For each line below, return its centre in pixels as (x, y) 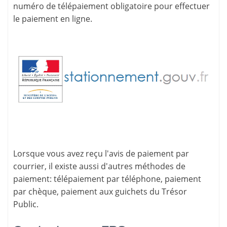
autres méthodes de (147, 166)
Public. (26, 204)
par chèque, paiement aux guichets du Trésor (100, 192)
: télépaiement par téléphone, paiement (125, 179)
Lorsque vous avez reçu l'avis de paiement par (101, 154)
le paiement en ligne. (53, 19)
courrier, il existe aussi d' (61, 166)
